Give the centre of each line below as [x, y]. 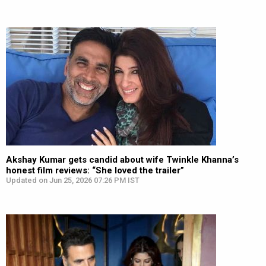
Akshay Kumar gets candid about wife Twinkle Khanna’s [122, 160]
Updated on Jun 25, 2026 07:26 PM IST [73, 180]
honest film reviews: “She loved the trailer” [95, 170]
